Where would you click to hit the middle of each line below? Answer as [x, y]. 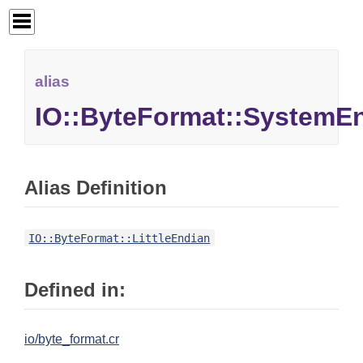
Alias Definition [96, 188]
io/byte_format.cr [72, 340]
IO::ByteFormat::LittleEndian [120, 238]
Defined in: [75, 290]
